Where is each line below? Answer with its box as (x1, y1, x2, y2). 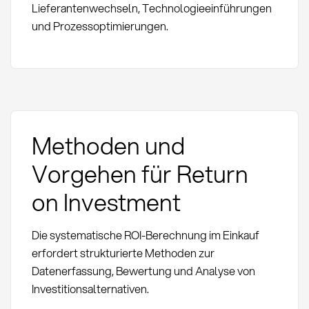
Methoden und (31, 128, 185, 163)
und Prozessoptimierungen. (31, 18, 168, 34)
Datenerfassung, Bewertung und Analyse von (31, 263, 255, 279)
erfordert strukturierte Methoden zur (31, 245, 215, 261)
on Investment (31, 185, 181, 219)
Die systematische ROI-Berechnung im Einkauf (31, 227, 259, 243)
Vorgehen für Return (31, 157, 248, 191)
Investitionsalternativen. (31, 281, 149, 297)
